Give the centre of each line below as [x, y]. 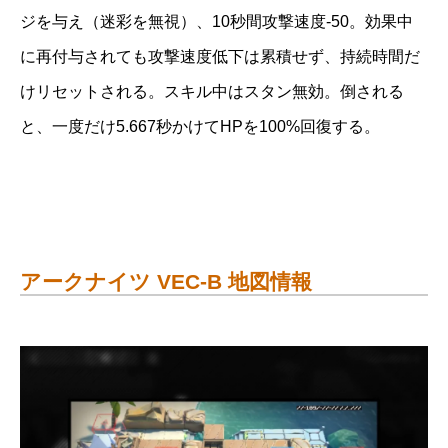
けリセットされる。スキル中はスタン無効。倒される [212, 92]
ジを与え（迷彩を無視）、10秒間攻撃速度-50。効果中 [216, 22]
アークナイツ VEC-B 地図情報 [166, 281]
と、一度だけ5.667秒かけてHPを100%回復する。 [200, 127]
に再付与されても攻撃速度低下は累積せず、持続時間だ [220, 57]
